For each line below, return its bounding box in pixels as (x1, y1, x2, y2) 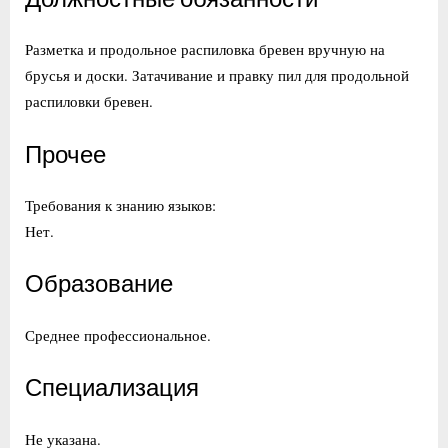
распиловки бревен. (25, 91, 153, 112)
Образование (25, 270, 173, 299)
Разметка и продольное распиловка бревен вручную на (25, 39, 385, 60)
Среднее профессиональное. (25, 324, 211, 345)
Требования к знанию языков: (25, 194, 216, 215)
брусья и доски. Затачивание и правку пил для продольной (25, 65, 409, 86)
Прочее (25, 140, 106, 169)
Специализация (25, 374, 199, 403)
